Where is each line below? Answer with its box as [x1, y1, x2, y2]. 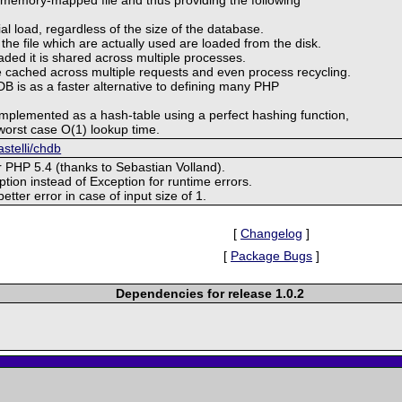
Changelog [240, 225, 302, 240]
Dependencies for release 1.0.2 [116, 285, 305, 301]
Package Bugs [231, 248, 312, 263]
